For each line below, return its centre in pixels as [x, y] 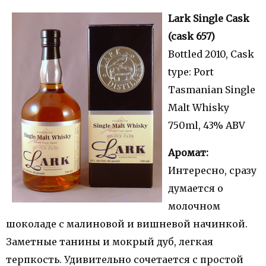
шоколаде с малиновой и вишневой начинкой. [127, 224]
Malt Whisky [199, 107]
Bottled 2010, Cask [211, 54]
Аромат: [188, 153]
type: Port [191, 72]
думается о [196, 188]
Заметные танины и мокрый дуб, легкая [110, 242]
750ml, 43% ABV [207, 125]
